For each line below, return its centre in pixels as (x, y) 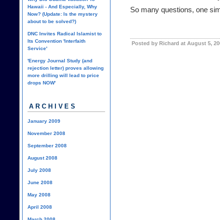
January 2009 (44, 121)
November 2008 (46, 133)
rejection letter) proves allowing (66, 68)
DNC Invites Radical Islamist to (65, 33)
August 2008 (42, 158)
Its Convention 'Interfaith (56, 41)
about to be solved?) (52, 21)
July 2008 (39, 170)
